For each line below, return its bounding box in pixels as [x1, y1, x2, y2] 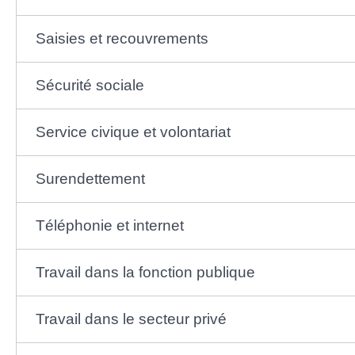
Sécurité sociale [35, 76, 144, 94]
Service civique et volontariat [35, 123, 231, 140]
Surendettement [35, 170, 145, 187]
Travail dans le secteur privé [35, 310, 227, 327]
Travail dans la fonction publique [35, 263, 255, 281]
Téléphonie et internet [35, 216, 184, 234]
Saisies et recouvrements [35, 29, 208, 47]
